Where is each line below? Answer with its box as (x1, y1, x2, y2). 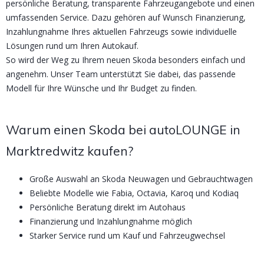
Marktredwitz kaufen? (6, 143, 133, 159)
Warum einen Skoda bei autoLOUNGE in (6, 122, 240, 138)
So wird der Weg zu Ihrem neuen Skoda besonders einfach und (6, 54, 245, 66)
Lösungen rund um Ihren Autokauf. (6, 40, 138, 52)
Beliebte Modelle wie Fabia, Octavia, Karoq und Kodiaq (29, 187, 239, 199)
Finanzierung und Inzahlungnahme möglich (29, 215, 192, 227)
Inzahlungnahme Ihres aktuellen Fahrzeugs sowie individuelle (6, 26, 237, 38)
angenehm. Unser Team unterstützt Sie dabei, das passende (6, 68, 236, 80)
